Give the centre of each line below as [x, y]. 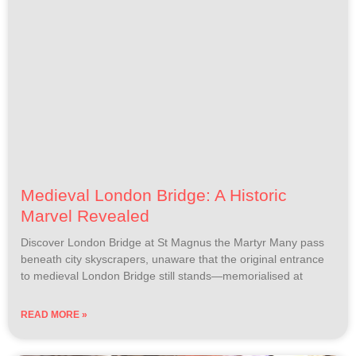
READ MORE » [54, 314]
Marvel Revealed [85, 215]
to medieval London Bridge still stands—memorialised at [162, 275]
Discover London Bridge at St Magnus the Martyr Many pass [172, 242]
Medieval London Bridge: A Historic [154, 195]
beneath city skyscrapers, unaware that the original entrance [172, 259]
